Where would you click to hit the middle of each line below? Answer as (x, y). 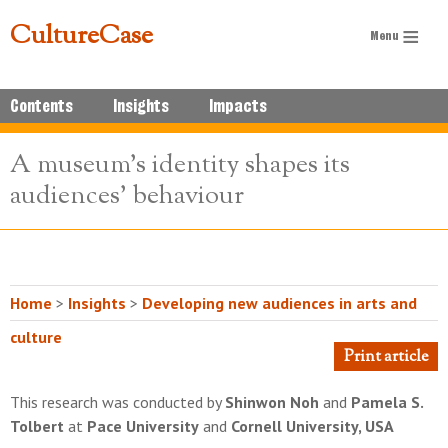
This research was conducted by (117, 402)
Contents (41, 106)
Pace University (143, 426)
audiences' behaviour (127, 196)
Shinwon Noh (272, 402)
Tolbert (37, 426)
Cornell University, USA (312, 426)
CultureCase (81, 36)
